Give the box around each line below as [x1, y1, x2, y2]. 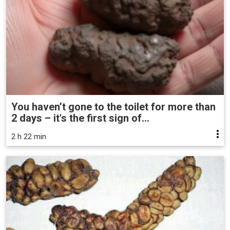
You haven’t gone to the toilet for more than [11, 100, 216, 113]
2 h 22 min [11, 131, 46, 141]
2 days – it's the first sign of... [11, 111, 149, 124]
